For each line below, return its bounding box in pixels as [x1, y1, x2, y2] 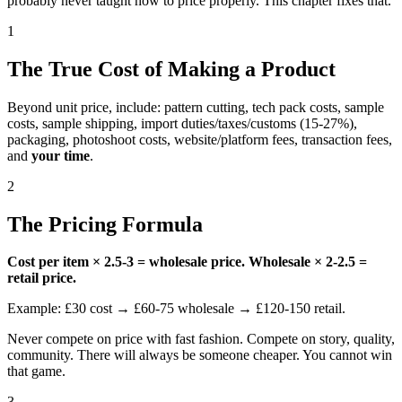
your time [31, 147, 90, 163]
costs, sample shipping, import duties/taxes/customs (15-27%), [7, 115, 357, 131]
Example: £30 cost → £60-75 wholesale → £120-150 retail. [7, 301, 345, 317]
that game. [7, 363, 66, 380]
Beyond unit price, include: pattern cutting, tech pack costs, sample [7, 99, 384, 115]
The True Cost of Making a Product [7, 57, 336, 81]
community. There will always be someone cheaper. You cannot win [7, 347, 392, 363]
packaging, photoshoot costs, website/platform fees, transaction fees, [7, 131, 392, 147]
